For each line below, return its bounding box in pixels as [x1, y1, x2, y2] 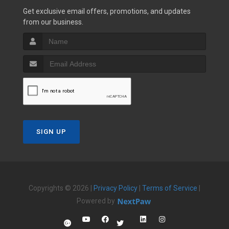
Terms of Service [142, 184, 197, 192]
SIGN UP [36, 127, 66, 135]
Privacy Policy [94, 184, 138, 192]
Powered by [77, 196, 117, 205]
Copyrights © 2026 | [29, 184, 94, 192]
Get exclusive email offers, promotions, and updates [23, 7, 191, 15]
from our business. [23, 17, 83, 26]
